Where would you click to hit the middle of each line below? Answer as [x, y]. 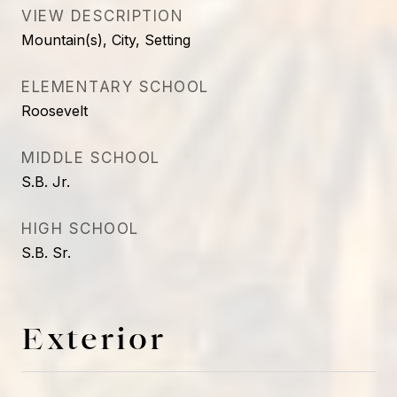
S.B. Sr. [46, 253]
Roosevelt [54, 111]
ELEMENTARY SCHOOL [115, 87]
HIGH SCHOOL [80, 229]
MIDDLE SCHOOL [91, 158]
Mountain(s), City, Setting [106, 40]
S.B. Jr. [46, 182]
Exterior [93, 338]
